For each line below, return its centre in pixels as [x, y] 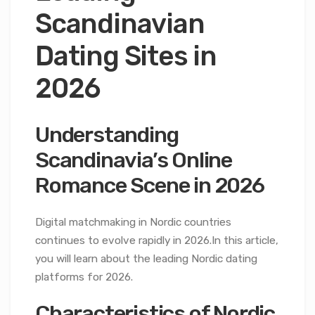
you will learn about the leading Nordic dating [146, 258]
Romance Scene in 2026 [150, 186]
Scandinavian [120, 24]
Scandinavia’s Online [134, 160]
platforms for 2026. [84, 277]
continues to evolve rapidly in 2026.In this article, [157, 240]
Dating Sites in [126, 56]
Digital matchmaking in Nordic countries [133, 222]
